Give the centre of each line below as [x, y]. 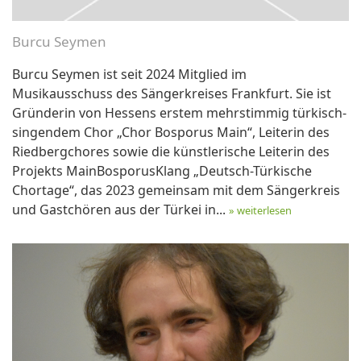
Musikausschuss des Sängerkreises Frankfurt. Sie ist [172, 93]
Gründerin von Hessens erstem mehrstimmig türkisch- [179, 112]
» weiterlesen [260, 210]
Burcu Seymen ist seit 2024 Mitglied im [129, 74]
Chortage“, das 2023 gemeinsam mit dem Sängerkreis [176, 190]
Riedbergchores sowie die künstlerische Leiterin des [171, 151]
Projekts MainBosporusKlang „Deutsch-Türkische [162, 170]
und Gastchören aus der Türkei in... [120, 209]
